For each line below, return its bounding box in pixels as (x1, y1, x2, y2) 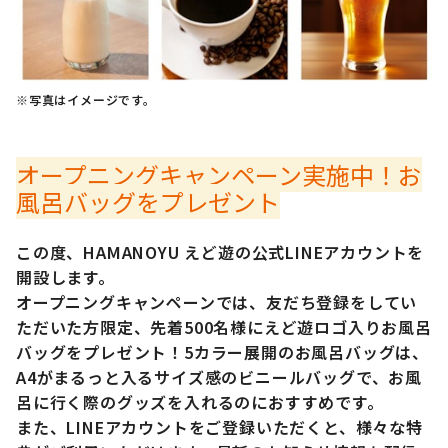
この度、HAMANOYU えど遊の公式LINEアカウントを (16, 239, 425, 264)
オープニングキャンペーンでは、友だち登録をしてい (16, 289, 418, 314)
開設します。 (16, 264, 115, 289)
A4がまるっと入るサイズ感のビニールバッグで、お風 (16, 364, 422, 389)
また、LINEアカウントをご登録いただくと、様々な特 (16, 414, 423, 439)
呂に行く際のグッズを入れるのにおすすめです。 (16, 389, 384, 414)
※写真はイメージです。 (16, 90, 156, 108)
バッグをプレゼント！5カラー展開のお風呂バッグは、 (16, 339, 429, 364)
